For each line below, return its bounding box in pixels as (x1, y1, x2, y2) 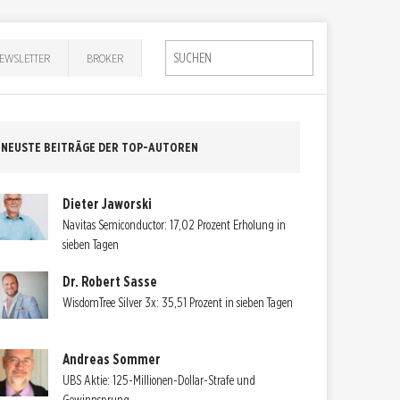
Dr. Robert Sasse (62, 273, 158, 291)
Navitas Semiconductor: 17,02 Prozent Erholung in (62, 217, 287, 232)
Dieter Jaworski (62, 195, 153, 212)
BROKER (87, 50, 124, 65)
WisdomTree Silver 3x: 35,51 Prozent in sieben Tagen (62, 296, 294, 311)
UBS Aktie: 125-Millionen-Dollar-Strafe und (62, 373, 256, 388)
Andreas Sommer (62, 351, 162, 369)
